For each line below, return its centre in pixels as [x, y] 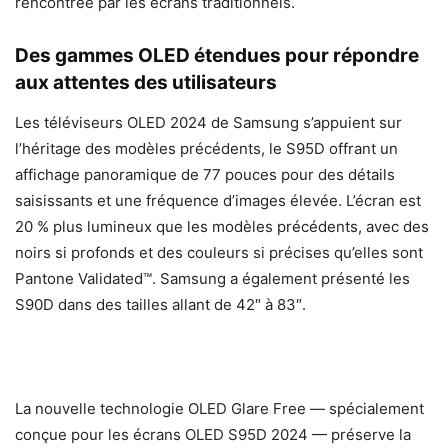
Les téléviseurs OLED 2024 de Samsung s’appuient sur [208, 123]
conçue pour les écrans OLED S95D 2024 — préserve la [213, 435]
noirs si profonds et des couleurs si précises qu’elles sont [219, 253]
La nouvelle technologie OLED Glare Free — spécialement [219, 409]
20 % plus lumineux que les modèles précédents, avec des [222, 227]
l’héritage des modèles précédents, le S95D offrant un [206, 149]
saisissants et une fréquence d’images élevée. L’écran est [218, 201]
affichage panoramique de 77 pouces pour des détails [205, 175]
